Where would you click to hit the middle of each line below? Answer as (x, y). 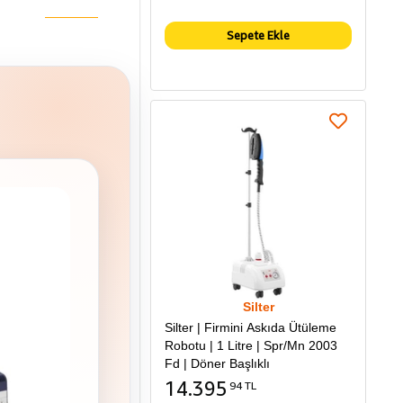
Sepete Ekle (258, 36)
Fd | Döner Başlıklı (217, 364)
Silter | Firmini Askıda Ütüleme (251, 328)
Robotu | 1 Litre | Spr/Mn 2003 (251, 346)
